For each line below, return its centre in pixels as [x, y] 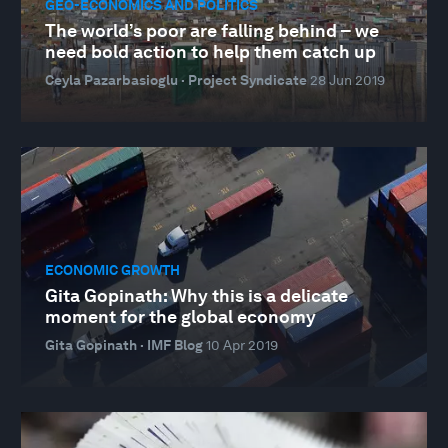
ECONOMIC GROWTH [112, 269]
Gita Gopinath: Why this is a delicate [196, 296]
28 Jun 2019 [347, 80]
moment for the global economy [180, 317]
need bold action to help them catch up [210, 52]
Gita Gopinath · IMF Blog [124, 345]
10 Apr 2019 [242, 345]
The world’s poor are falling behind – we [212, 31]
